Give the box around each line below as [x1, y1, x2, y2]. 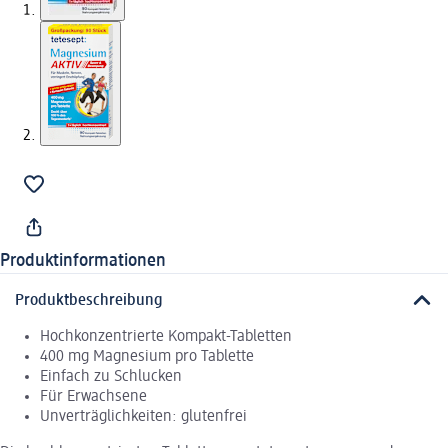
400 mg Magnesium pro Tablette [40, 348, 254, 365]
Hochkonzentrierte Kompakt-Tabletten [40, 328, 292, 345]
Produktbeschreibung [15, 292, 163, 309]
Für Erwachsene [40, 388, 147, 405]
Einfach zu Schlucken [40, 368, 182, 385]
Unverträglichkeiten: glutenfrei [40, 408, 247, 425]
